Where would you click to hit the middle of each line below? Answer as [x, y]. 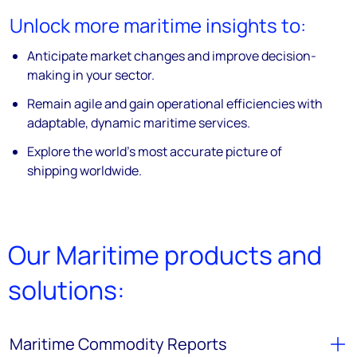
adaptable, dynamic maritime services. [139, 123]
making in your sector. [91, 75]
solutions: [67, 290]
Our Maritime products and [165, 255]
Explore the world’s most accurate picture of [155, 151]
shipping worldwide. [85, 171]
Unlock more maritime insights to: [158, 25]
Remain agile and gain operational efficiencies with [175, 104]
